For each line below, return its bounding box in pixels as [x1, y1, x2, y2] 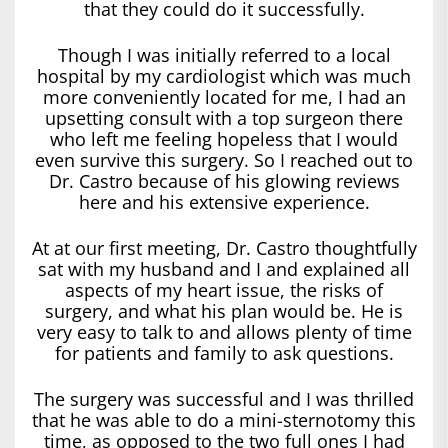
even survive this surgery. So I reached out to [35, 147, 413, 172]
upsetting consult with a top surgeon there [45, 105, 403, 130]
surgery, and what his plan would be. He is [45, 298, 403, 323]
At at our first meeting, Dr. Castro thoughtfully [31, 235, 417, 260]
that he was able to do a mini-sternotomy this [32, 407, 416, 432]
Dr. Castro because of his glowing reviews [48, 168, 400, 193]
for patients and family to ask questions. [54, 340, 394, 365]
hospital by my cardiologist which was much [37, 63, 411, 88]
